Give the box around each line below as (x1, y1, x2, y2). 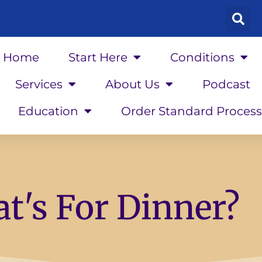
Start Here (68, 50, 127, 65)
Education (18, 104, 78, 119)
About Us (105, 77, 160, 92)
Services (15, 77, 63, 92)
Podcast (202, 77, 250, 92)
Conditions (170, 50, 235, 65)
